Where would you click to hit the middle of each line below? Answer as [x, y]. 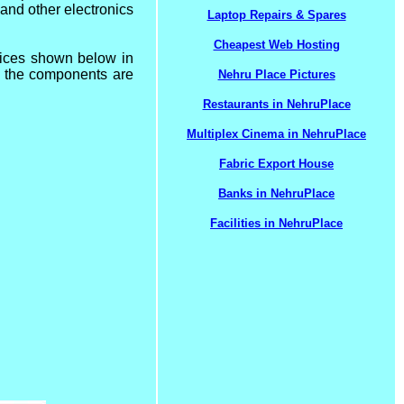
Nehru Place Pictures [276, 74]
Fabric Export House [276, 164]
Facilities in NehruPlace [276, 223]
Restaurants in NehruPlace [276, 104]
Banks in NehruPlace [276, 193]
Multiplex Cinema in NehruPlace [276, 134]
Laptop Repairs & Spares [276, 15]
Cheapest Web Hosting [276, 45]
